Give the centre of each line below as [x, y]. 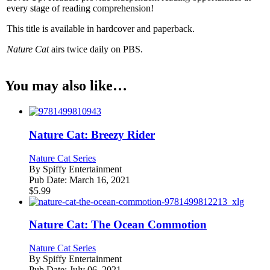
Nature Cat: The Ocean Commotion [118, 225]
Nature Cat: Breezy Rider [92, 135]
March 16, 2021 [99, 180]
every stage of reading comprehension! [80, 8]
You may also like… [66, 86]
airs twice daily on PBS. [96, 49]
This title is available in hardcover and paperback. [101, 28]
